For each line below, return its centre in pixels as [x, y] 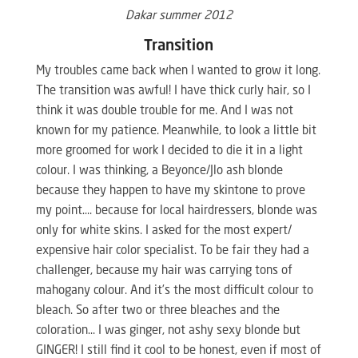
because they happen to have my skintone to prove [170, 191]
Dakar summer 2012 [179, 16]
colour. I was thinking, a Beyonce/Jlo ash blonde [159, 171]
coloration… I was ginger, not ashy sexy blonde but [168, 331]
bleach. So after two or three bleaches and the [157, 311]
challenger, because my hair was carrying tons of [164, 271]
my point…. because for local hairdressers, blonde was [176, 211]
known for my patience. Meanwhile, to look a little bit [176, 131]
